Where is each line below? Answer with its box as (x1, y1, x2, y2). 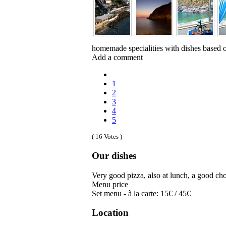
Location (92, 207, 129, 218)
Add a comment (92, 53, 143, 62)
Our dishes (92, 150, 136, 161)
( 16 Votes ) (92, 133, 122, 141)
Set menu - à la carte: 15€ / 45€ (92, 189, 191, 198)
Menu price (92, 180, 128, 189)
